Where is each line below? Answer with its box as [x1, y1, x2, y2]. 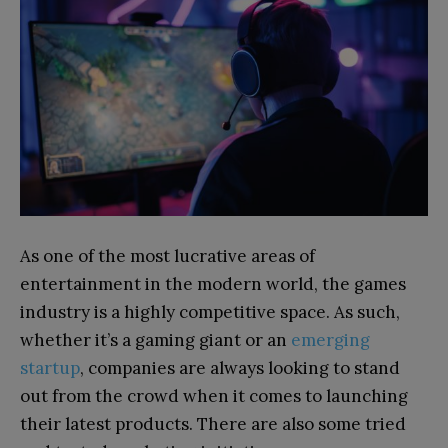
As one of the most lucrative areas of [20, 245, 315, 268]
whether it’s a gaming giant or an [20, 329, 291, 352]
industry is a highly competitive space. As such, [20, 301, 400, 324]
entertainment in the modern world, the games [20, 273, 406, 296]
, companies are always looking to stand [80, 357, 400, 380]
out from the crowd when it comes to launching [20, 385, 408, 408]
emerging [291, 329, 370, 352]
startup [20, 357, 80, 380]
